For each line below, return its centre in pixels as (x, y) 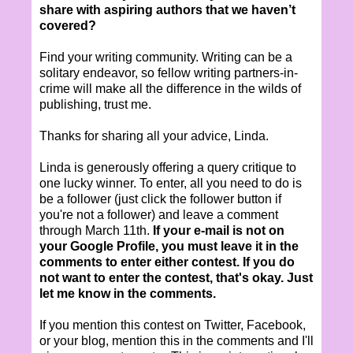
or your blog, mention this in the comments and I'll (176, 340)
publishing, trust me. (95, 104)
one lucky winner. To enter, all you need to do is (171, 183)
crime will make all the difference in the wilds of (170, 88)
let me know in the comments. (128, 293)
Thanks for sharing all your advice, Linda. (154, 136)
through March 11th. (96, 230)
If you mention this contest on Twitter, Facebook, (173, 325)
